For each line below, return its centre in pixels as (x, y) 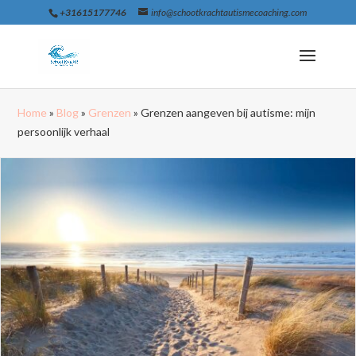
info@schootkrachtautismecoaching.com (229, 12)
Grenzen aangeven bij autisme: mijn (228, 112)
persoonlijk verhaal (64, 132)
